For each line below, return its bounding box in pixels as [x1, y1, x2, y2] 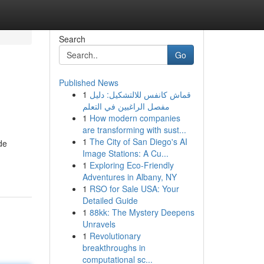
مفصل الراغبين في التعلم [82, 100, 170, 112]
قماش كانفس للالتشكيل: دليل [89, 88, 191, 100]
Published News [58, 77, 118, 88]
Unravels [82, 218, 115, 230]
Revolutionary [89, 230, 141, 242]
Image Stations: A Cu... [82, 147, 169, 159]
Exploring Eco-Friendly [89, 159, 174, 171]
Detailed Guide [82, 194, 138, 206]
